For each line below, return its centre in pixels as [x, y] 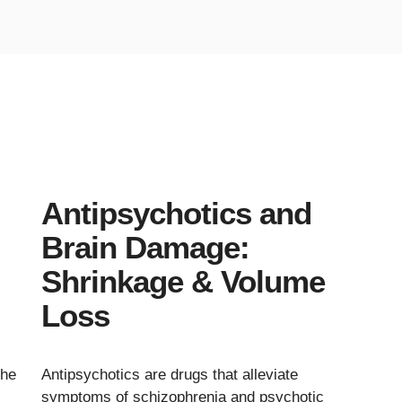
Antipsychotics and [176, 213]
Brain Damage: [145, 247]
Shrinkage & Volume [183, 281]
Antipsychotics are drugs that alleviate [170, 375]
